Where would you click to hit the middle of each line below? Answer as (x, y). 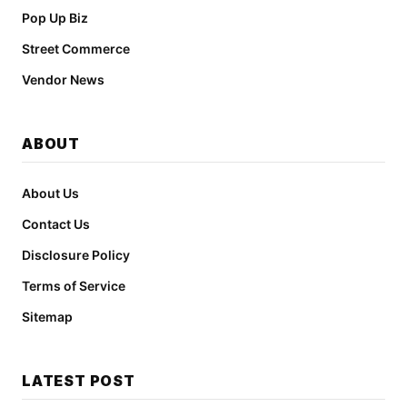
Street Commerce (76, 49)
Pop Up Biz (55, 18)
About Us (50, 193)
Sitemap (47, 317)
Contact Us (56, 224)
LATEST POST (79, 381)
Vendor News (63, 79)
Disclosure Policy (76, 255)
